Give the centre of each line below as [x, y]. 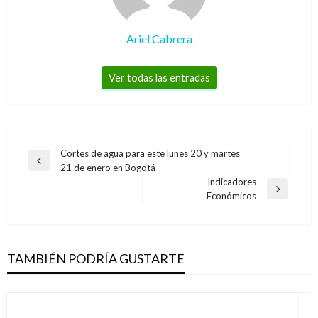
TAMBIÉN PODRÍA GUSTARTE [96, 259]
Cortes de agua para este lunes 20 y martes [150, 154]
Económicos [232, 196]
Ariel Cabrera [159, 39]
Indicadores [232, 182]
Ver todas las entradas [159, 78]
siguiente [175, 209]
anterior [44, 181]
